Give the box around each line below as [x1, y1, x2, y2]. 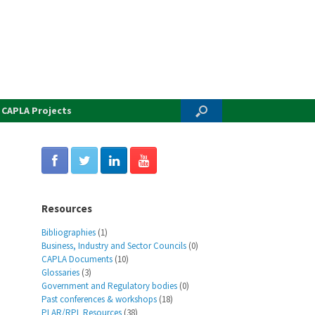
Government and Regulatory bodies [41, 280, 178, 292]
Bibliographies [41, 226, 96, 238]
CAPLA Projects [1, 104, 72, 117]
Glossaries [41, 266, 80, 278]
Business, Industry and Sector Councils [41, 240, 187, 252]
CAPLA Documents [41, 253, 113, 265]
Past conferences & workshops [41, 293, 157, 305]
